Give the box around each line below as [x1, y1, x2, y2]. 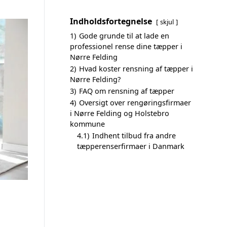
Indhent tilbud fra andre [92, 131, 176, 140]
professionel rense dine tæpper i [70, 42, 182, 51]
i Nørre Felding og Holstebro [70, 108, 169, 118]
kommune [70, 119, 105, 129]
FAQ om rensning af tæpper [79, 86, 174, 96]
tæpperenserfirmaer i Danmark [77, 141, 184, 151]
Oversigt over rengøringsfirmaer [79, 98, 191, 107]
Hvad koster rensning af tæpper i [79, 64, 193, 73]
